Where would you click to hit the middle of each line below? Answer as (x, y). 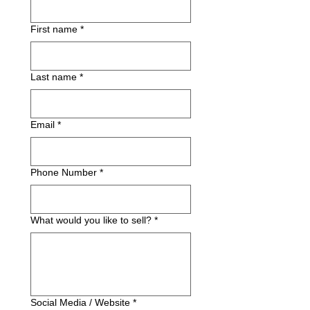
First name (54, 29)
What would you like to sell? (91, 220)
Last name (54, 77)
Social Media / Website (80, 302)
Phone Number (64, 172)
